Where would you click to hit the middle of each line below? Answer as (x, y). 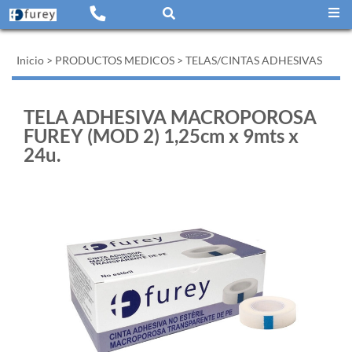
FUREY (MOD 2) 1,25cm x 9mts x (161, 136)
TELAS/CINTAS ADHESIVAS (254, 60)
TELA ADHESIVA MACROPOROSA (170, 117)
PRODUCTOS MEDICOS (115, 60)
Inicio (30, 60)
